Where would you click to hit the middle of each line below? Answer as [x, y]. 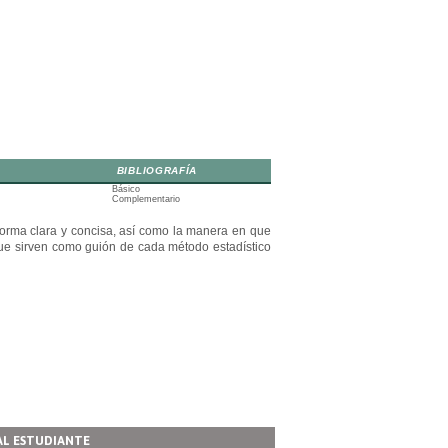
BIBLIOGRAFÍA [157, 170]
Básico [125, 189]
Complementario [145, 199]
